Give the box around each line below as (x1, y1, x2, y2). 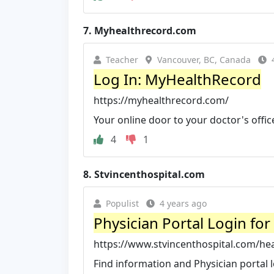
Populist (106, 197, 139, 209)
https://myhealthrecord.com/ (94, 93, 229, 107)
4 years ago (160, 197, 207, 209)
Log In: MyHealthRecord (94, 68, 261, 89)
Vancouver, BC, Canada (157, 53, 251, 65)
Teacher (106, 53, 138, 65)
